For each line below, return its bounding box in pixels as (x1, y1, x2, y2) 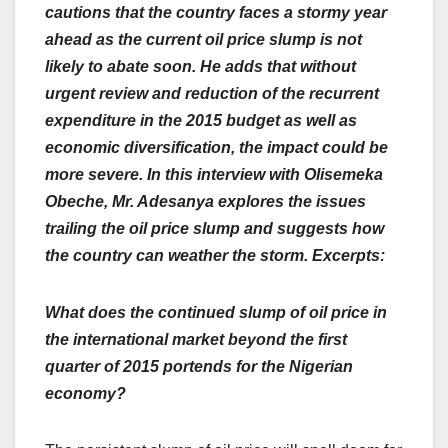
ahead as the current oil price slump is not (45, 31, 362, 49)
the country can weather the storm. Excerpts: (45, 247, 385, 265)
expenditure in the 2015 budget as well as (45, 112, 357, 130)
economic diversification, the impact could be (45, 139, 388, 157)
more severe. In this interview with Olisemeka (45, 166, 383, 184)
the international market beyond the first (45, 331, 347, 349)
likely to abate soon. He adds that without (45, 58, 356, 76)
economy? (45, 385, 126, 403)
